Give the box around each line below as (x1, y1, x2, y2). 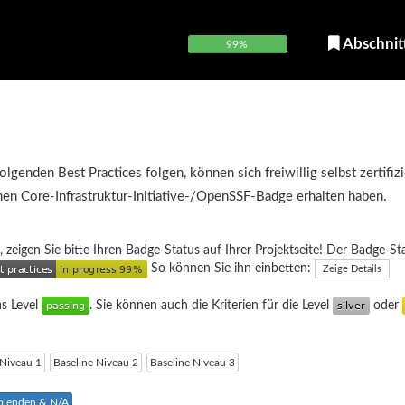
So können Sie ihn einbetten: (147, 262, 315, 276)
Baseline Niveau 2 (53, 357, 138, 369)
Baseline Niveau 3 (150, 357, 235, 369)
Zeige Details (323, 264, 381, 274)
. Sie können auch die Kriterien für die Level (89, 299, 333, 312)
